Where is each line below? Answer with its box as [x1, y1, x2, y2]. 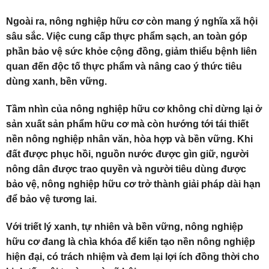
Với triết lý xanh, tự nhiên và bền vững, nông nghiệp [6, 221, 243, 232]
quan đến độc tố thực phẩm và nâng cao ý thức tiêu [6, 61, 242, 72]
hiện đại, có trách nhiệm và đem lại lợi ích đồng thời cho [6, 251, 259, 262]
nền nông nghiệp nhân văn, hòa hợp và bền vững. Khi [6, 133, 253, 144]
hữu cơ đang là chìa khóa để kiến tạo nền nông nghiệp [6, 236, 255, 247]
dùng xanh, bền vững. [6, 76, 107, 87]
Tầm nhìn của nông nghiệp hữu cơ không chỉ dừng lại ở [6, 103, 262, 114]
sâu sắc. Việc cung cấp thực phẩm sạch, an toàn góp [6, 31, 247, 42]
